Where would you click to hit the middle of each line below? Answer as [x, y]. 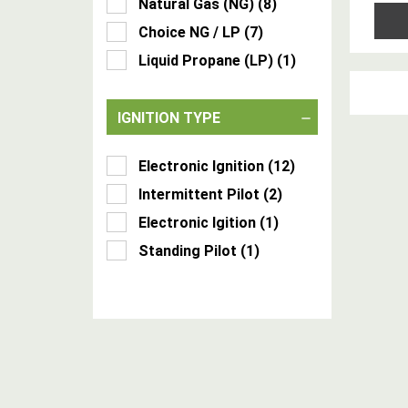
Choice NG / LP [189, 32]
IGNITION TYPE [169, 118]
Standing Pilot [188, 251]
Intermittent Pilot [199, 194]
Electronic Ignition [201, 166]
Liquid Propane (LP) [206, 61]
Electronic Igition [197, 223]
